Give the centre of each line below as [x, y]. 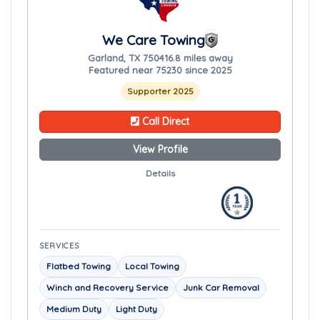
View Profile [160, 149]
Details [160, 173]
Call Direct [164, 121]
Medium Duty [74, 309]
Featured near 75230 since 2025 [160, 70]
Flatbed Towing [79, 266]
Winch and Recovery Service [107, 287]
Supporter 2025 [160, 91]
